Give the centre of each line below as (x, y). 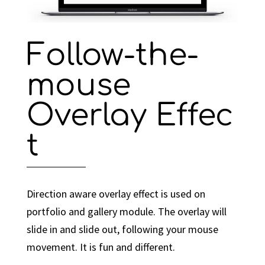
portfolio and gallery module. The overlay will (126, 211)
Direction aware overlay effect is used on (116, 193)
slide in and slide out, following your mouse (122, 229)
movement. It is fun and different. (101, 247)
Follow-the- (112, 55)
